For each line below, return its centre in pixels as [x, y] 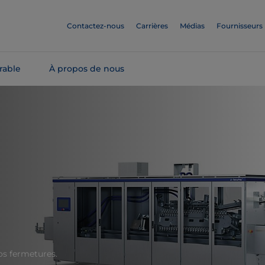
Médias [192, 26]
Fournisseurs [240, 26]
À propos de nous [87, 69]
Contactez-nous [96, 26]
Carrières [152, 26]
